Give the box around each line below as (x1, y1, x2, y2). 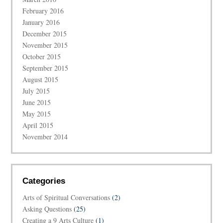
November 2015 (22, 40, 68, 50)
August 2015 (22, 75, 59, 85)
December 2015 (22, 29, 67, 39)
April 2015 (22, 120, 54, 130)
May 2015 (22, 109, 51, 119)
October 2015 (22, 52, 61, 62)
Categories (22, 176, 66, 186)
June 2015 (22, 98, 51, 108)
